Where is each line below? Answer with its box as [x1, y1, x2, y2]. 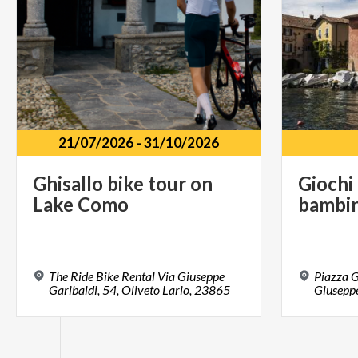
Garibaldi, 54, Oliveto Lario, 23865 [49, 281, 230, 297]
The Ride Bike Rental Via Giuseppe [49, 268, 225, 284]
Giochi [297, 172, 353, 196]
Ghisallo [33, 172, 103, 196]
